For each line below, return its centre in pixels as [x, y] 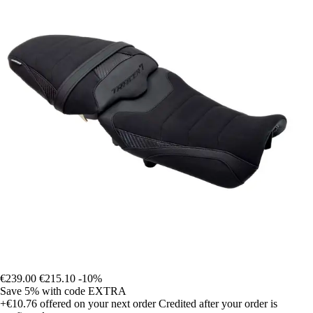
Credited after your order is [218, 304]
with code [65, 291]
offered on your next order [96, 304]
